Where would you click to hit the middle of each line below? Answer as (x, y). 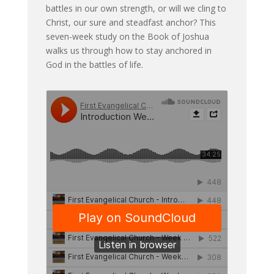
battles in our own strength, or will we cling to (136, 8)
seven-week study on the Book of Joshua (127, 36)
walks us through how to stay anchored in (128, 50)
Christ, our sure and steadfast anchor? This (131, 22)
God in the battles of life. (94, 64)
